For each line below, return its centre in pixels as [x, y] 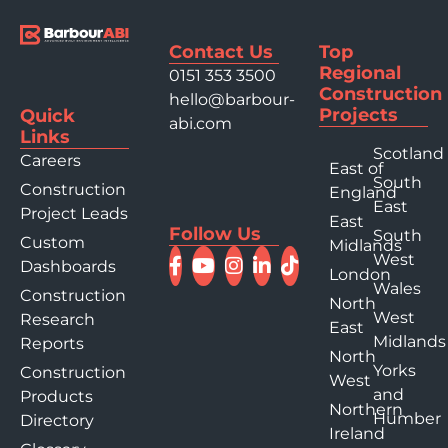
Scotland [409, 154]
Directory [57, 421]
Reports [52, 344]
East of [355, 169]
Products [56, 397]
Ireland [356, 434]
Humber [407, 419]
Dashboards [68, 267]
